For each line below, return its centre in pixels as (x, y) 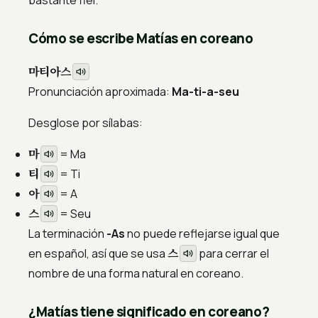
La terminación (67, 234)
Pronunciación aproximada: (100, 92)
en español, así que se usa (98, 254)
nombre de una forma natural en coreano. (136, 274)
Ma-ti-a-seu (205, 92)
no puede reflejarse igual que (202, 234)
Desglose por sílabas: (86, 123)
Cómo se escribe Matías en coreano (141, 39)
